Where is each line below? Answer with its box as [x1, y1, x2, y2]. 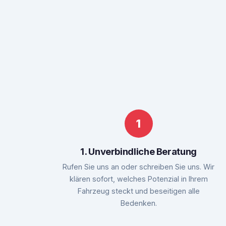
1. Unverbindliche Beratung [80, 145, 197, 157]
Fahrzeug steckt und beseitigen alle [77, 186, 200, 195]
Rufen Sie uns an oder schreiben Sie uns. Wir [63, 162, 215, 171]
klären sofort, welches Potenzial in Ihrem [69, 174, 208, 183]
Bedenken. [120, 198, 157, 207]
